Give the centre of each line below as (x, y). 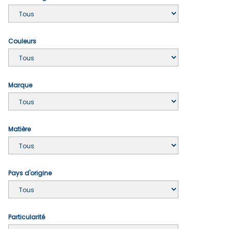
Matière (19, 129)
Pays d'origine (30, 173)
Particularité (27, 217)
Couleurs (22, 41)
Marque (20, 85)
